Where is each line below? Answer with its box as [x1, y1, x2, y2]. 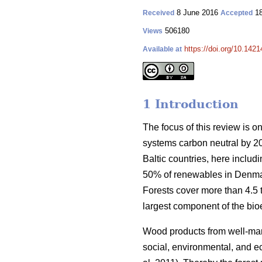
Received [143, 9, 174, 17]
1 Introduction [143, 97, 239, 112]
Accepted [220, 9, 253, 17]
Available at [143, 45, 182, 53]
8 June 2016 [174, 8, 220, 17]
